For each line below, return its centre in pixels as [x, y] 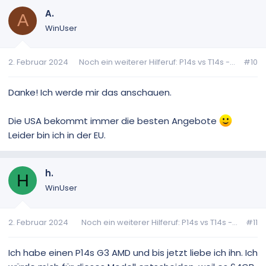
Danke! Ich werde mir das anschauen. [90, 93]
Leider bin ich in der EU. [57, 135]
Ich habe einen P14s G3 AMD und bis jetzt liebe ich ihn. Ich [133, 252]
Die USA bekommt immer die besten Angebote [114, 121]
